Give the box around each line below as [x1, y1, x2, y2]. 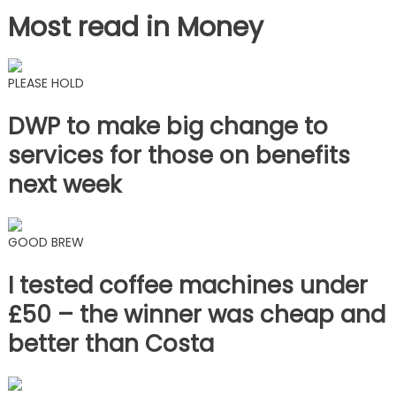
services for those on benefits [7, 139, 350, 171]
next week [7, 168, 121, 201]
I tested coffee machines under [7, 269, 368, 301]
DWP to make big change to [7, 110, 328, 142]
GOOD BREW [7, 232, 84, 251]
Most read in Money [7, 8, 263, 46]
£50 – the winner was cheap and [7, 298, 385, 331]
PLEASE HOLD [7, 73, 84, 92]
